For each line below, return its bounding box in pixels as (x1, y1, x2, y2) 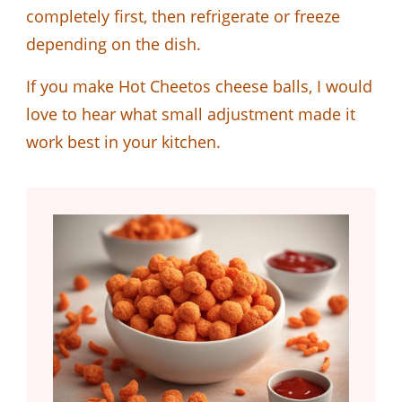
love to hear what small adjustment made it (26, 102, 355, 125)
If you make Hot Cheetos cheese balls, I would (26, 74, 372, 97)
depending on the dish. (26, 32, 201, 55)
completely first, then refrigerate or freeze (26, 4, 340, 27)
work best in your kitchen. (26, 130, 221, 153)
